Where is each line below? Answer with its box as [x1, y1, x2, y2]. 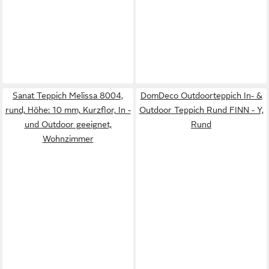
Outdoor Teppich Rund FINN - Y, [139, 105, 264, 115]
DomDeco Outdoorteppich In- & [140, 91, 262, 100]
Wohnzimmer [42, 134, 94, 144]
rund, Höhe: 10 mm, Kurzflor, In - [5, 105, 131, 115]
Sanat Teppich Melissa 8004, [13, 91, 123, 100]
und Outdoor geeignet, [24, 119, 112, 129]
